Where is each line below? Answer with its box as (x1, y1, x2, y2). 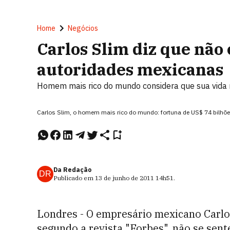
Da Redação (53, 166, 91, 174)
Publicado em (53, 174, 95, 182)
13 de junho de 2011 (95, 174, 154, 182)
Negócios (68, 24, 98, 33)
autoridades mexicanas (37, 59, 223, 80)
